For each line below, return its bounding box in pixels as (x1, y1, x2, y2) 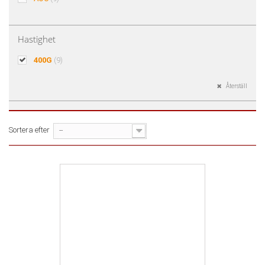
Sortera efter (9, 125, 50, 134)
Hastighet (18, 33, 56, 45)
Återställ (225, 83, 247, 89)
